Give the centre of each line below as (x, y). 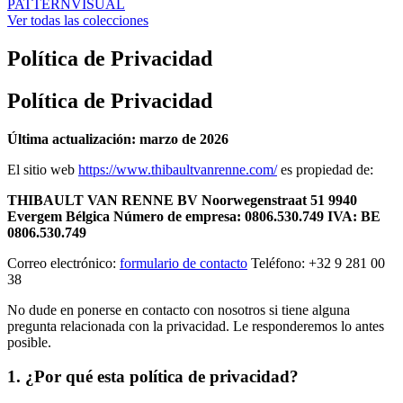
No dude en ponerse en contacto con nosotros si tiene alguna (179, 309)
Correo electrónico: (63, 263)
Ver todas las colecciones (78, 20)
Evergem (35, 216)
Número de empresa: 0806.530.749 (219, 216)
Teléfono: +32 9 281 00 (316, 263)
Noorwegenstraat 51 (263, 200)
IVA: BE (354, 216)
